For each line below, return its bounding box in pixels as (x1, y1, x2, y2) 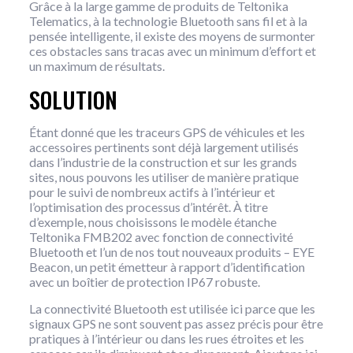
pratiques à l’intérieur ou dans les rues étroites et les (28, 331, 304, 347)
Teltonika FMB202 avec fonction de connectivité (28, 229, 293, 245)
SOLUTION (28, 82, 117, 117)
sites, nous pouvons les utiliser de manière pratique (28, 169, 299, 185)
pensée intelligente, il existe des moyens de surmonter (28, 28, 315, 44)
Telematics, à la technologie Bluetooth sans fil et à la (28, 13, 307, 29)
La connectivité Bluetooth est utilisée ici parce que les (28, 301, 315, 317)
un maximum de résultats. (28, 58, 165, 74)
